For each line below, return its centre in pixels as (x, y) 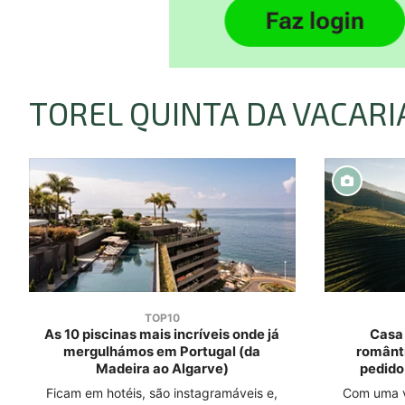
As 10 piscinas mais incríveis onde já (162, 334)
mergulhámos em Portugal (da (162, 351)
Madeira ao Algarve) (162, 368)
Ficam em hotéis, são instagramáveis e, (162, 392)
